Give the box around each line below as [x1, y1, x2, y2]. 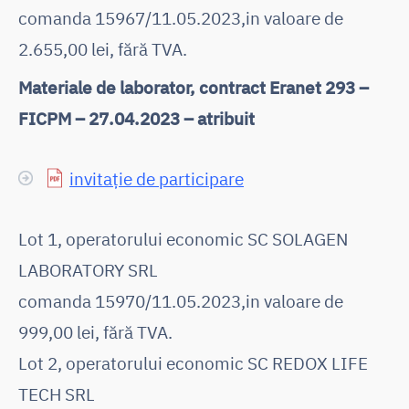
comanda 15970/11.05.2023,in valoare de [18, 288, 343, 312]
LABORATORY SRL [18, 257, 158, 281]
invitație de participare [69, 166, 244, 190]
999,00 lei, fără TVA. [18, 320, 173, 343]
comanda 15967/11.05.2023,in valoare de [18, 5, 343, 29]
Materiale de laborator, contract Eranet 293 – [18, 75, 369, 99]
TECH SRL [18, 382, 95, 405]
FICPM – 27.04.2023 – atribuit [18, 106, 255, 130]
